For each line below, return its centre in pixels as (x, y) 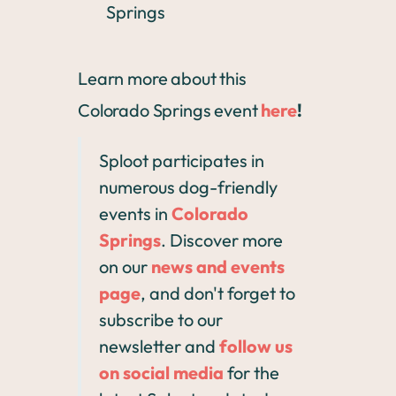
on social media (161, 373)
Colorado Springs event (168, 110)
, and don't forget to (218, 293)
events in (133, 213)
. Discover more (222, 240)
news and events (218, 267)
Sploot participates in (182, 160)
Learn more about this (162, 78)
